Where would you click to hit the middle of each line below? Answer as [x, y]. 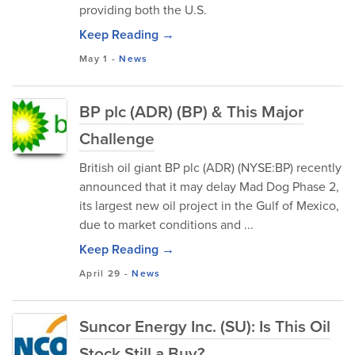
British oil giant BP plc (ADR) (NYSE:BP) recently [210, 168]
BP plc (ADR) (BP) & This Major [191, 111]
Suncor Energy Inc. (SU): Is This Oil [205, 326]
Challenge [117, 138]
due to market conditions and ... [166, 225]
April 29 [100, 273]
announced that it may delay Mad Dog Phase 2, [209, 187]
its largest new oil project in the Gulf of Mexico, [209, 206]
